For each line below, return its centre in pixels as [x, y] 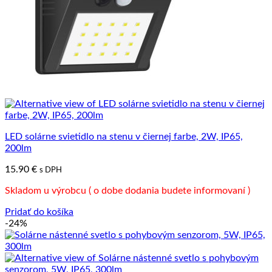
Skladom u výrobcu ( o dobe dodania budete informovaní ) [127, 190]
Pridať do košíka [39, 212]
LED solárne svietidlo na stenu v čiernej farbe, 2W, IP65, [124, 136]
